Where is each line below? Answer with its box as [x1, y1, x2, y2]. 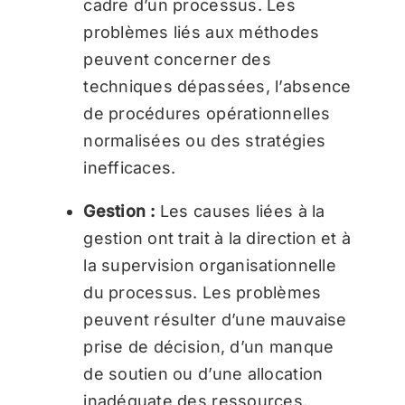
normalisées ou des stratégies [83, 130, 326, 150]
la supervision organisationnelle [83, 255, 336, 275]
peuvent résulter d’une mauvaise [83, 309, 347, 329]
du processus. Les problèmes [83, 282, 322, 302]
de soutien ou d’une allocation [83, 363, 324, 383]
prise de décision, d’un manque [83, 336, 334, 356]
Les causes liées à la [155, 201, 325, 221]
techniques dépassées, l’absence [83, 76, 352, 96]
